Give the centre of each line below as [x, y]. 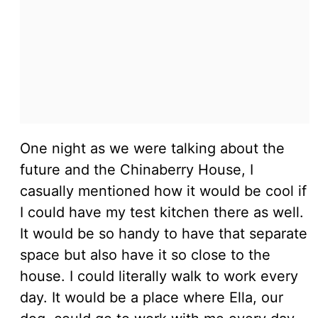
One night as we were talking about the [152, 149]
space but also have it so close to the [145, 255]
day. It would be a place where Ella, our [152, 298]
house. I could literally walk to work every [159, 276]
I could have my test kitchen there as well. [162, 213]
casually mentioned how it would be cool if [163, 191]
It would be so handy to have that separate [164, 234]
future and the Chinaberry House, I [137, 170]
